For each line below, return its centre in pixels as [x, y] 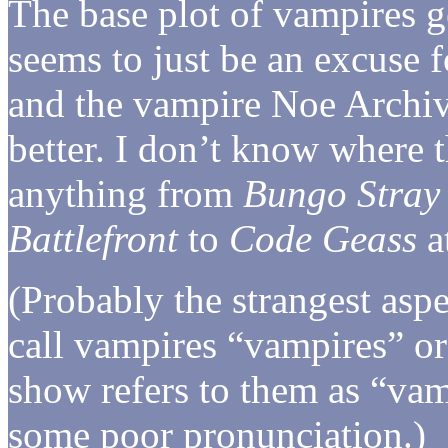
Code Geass [323, 238]
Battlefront [93, 238]
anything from [125, 193]
